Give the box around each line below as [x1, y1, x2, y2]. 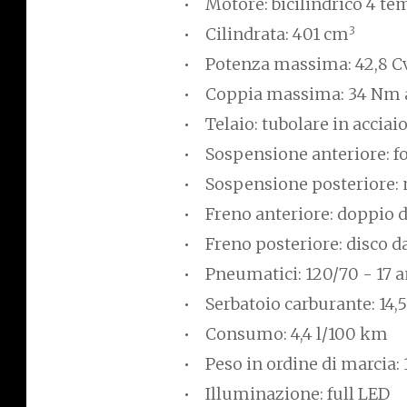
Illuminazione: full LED [205, 383, 390, 405]
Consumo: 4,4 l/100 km [205, 323, 388, 345]
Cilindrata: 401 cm [205, 24, 349, 45]
